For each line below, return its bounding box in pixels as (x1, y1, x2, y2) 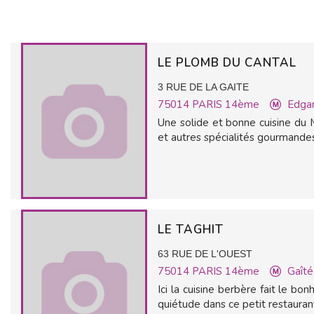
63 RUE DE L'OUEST (158, 248, 252, 259)
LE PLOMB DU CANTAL (158, 55, 300, 71)
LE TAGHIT (158, 221, 227, 238)
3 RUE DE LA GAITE (158, 81, 249, 93)
